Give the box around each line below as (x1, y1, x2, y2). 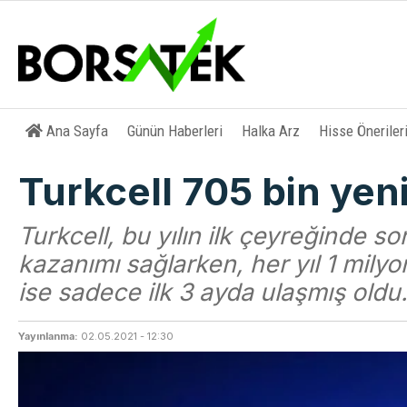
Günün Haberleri (127, 122, 223, 140)
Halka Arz (242, 122, 301, 140)
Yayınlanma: (18, 330, 79, 342)
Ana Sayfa (46, 122, 109, 140)
